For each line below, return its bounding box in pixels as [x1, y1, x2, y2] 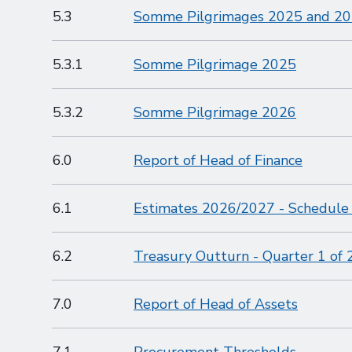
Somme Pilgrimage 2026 [134, 103, 296, 122]
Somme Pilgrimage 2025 [134, 55, 296, 74]
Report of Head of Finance [134, 151, 302, 170]
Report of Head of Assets [134, 295, 298, 313]
